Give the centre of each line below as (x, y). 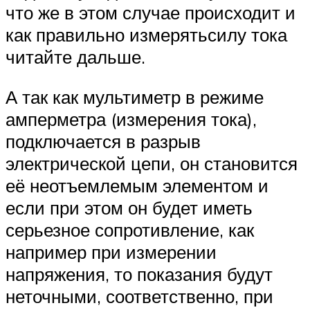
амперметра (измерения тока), (131, 119)
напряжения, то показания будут (139, 274)
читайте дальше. (75, 57)
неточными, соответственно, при (139, 296)
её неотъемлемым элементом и (137, 185)
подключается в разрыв (103, 141)
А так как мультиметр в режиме (135, 97)
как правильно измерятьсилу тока (146, 35)
